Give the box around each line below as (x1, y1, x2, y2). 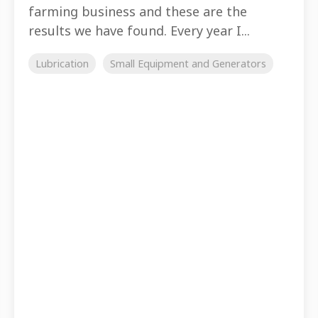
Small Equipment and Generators (110, 57, 266, 71)
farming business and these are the (28, 3, 247, 21)
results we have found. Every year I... (28, 22, 250, 40)
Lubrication (35, 57, 89, 71)
